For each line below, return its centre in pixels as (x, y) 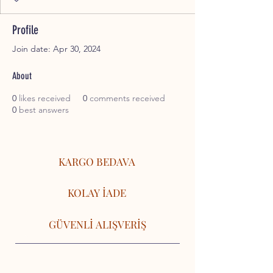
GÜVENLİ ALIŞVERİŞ (97, 225)
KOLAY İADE (97, 193)
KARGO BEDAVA (97, 162)
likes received (45, 98)
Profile (25, 30)
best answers (44, 110)
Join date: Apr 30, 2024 (56, 49)
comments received (127, 98)
